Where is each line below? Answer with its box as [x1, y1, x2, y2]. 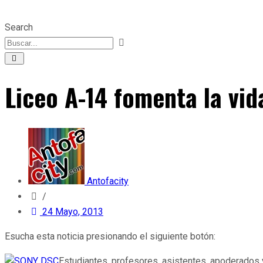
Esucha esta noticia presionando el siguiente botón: [5, 231, 215, 242]
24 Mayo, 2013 [42, 206, 103, 218]
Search [5, 22, 33, 33]
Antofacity [87, 176, 129, 187]
